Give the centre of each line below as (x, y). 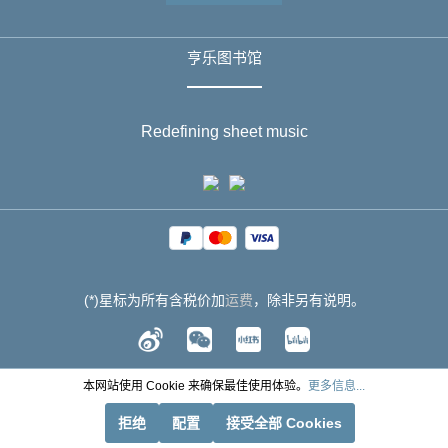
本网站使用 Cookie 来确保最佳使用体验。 (195, 386)
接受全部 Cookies (284, 423)
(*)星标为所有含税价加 (154, 300)
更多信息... (336, 386)
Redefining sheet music (224, 131)
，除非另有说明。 (308, 300)
